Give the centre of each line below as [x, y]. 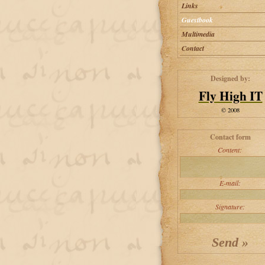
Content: [230, 150]
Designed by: [230, 78]
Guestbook [197, 20]
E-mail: [230, 183]
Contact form [230, 137]
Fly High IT [230, 96]
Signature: [230, 206]
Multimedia [198, 34]
